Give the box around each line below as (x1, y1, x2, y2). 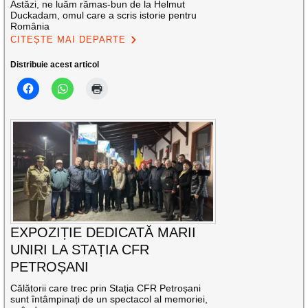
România (10, 20, 50, 32)
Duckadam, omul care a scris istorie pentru (10, 9, 197, 21)
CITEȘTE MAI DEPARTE (10, 34, 126, 45)
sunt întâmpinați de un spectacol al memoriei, (10, 294, 208, 305)
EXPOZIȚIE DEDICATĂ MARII (10, 225, 197, 241)
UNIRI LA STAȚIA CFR (10, 242, 150, 258)
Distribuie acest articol (10, 59, 100, 69)
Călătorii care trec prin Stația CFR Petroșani (10, 283, 201, 294)
